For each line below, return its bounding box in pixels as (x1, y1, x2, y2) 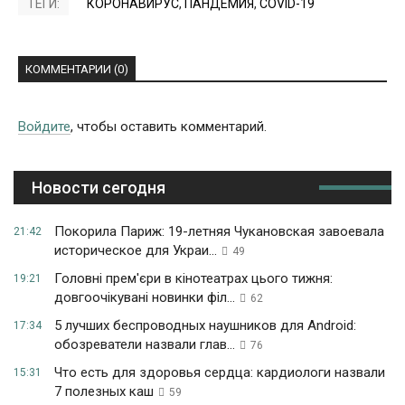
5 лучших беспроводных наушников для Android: (54, 317, 356, 334)
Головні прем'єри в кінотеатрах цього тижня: (54, 270, 333, 287)
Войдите (18, 118, 71, 136)
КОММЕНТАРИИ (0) (25, 62, 128, 77)
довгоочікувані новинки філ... (54, 289, 235, 306)
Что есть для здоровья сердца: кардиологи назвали (54, 364, 385, 381)
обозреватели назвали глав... (54, 336, 235, 353)
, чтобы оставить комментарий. (71, 118, 267, 136)
